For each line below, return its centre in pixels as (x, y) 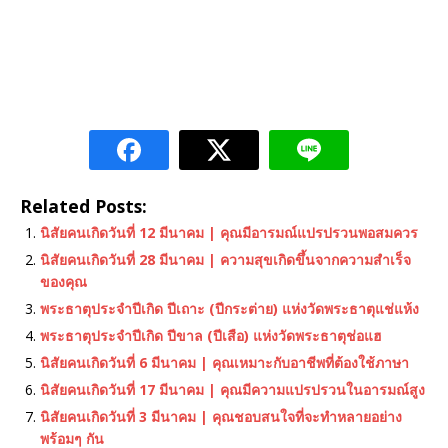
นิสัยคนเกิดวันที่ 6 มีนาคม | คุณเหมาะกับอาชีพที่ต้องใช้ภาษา (224, 363)
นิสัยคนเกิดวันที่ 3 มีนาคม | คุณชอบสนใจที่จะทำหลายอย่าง (221, 417)
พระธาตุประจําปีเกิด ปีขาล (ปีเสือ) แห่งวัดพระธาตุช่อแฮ (211, 336)
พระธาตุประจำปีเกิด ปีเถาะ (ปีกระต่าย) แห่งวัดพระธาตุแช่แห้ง (229, 309)
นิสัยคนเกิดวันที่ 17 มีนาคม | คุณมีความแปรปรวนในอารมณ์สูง (232, 390)
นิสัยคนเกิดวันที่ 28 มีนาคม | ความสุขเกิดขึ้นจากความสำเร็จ (225, 260)
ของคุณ (63, 282)
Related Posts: (83, 206)
